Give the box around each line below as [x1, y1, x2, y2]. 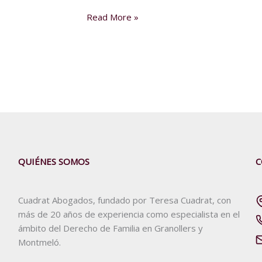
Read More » [86, 11, 139, 23]
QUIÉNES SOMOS [18, 156, 89, 168]
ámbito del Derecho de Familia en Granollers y [18, 222, 203, 235]
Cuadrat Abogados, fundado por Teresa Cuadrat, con [18, 194, 231, 206]
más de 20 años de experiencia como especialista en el [18, 208, 240, 220]
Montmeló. [18, 236, 61, 249]
